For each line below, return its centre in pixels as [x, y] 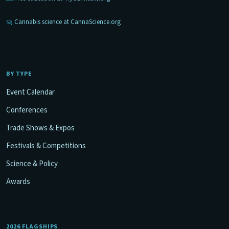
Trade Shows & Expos [40, 128]
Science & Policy [32, 164]
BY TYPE [19, 74]
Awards [18, 182]
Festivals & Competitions [46, 146]
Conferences [27, 110]
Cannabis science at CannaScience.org [67, 22]
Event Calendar [30, 93]
